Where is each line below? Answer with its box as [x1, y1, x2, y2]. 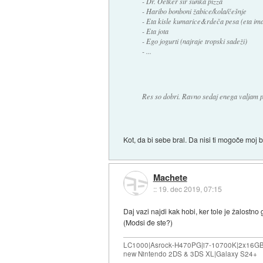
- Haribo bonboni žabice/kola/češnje [141, 6, 247, 16]
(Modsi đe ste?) [123, 217, 173, 228]
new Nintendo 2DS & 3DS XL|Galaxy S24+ [123, 249, 258, 259]
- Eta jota [141, 26, 168, 36]
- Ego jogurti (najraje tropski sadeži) [141, 36, 247, 46]
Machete [153, 170, 187, 184]
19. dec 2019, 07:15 [158, 183, 222, 194]
